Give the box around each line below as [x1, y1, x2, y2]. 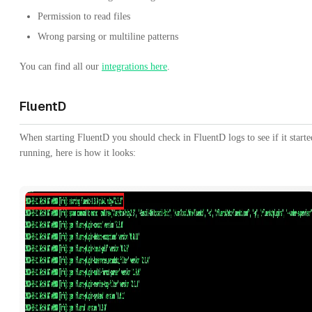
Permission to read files [38, 10, 130, 22]
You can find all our [19, 61, 102, 72]
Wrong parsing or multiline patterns [38, 31, 178, 42]
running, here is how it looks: [19, 147, 136, 158]
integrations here [102, 61, 167, 72]
